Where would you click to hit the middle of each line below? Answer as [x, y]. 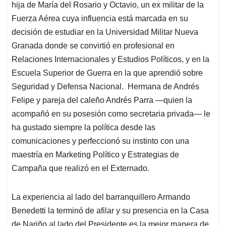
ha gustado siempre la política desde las [83, 128]
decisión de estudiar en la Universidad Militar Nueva [105, 32]
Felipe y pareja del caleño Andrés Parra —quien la [102, 100]
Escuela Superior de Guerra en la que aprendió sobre [107, 73]
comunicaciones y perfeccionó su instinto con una [100, 141]
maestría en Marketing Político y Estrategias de [95, 155]
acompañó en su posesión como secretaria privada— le [111, 114]
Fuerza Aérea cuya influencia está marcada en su [100, 19]
